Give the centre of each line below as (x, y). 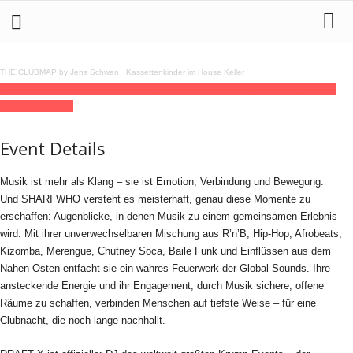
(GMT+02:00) (305, 89)
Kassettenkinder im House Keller (185, 72)
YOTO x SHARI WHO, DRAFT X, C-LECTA (150, 89)
